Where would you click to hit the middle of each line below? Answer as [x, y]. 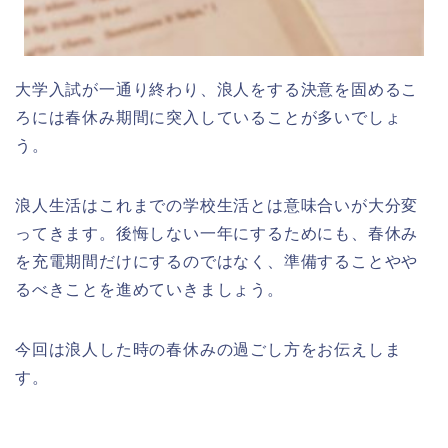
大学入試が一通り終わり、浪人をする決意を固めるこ [217, 89]
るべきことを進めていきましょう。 [149, 289]
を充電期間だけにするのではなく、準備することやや [217, 261]
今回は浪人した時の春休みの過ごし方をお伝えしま [208, 349]
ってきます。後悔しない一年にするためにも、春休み [217, 233]
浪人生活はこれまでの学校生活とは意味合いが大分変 [217, 205]
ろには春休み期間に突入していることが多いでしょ [208, 117]
